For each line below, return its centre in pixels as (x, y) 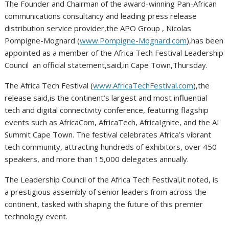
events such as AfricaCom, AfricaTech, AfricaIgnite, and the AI (112, 122)
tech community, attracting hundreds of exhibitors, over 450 (111, 146)
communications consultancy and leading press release (101, 16)
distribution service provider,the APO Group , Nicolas (98, 28)
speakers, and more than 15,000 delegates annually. (97, 159)
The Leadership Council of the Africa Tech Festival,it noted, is (112, 179)
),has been (205, 40)
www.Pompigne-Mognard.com (133, 40)
